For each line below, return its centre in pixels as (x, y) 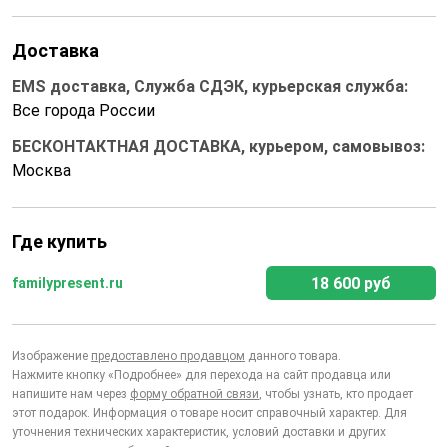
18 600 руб (351, 283)
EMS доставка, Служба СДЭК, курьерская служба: (210, 86)
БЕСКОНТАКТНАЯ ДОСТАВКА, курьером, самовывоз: (218, 146)
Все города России (83, 110)
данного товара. (293, 356)
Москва (41, 170)
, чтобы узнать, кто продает (336, 394)
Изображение (51, 356)
